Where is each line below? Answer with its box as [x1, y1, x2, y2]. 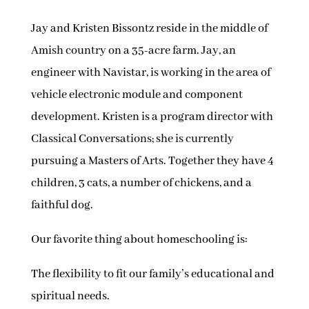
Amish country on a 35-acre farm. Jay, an [30, 43, 236, 59]
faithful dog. [30, 198, 93, 213]
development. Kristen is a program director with [30, 110, 273, 125]
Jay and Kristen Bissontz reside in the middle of [30, 21, 268, 37]
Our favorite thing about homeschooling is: [30, 232, 248, 248]
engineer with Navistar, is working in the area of [30, 66, 270, 81]
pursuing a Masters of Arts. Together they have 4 [30, 154, 274, 169]
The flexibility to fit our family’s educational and [30, 267, 275, 282]
